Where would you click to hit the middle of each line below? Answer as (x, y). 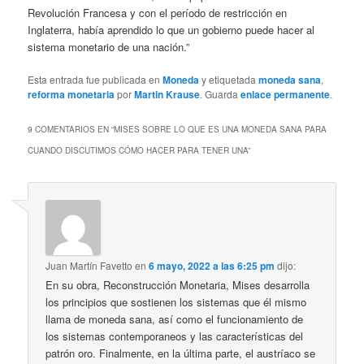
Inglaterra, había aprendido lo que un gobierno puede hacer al (171, 30)
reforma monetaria (71, 95)
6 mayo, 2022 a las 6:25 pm (212, 266)
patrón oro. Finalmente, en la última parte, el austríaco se (181, 353)
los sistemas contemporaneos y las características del (175, 336)
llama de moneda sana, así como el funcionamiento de (175, 319)
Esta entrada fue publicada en (95, 80)
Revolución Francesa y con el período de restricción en (158, 13)
